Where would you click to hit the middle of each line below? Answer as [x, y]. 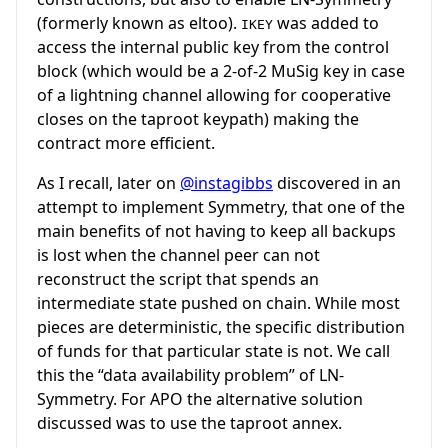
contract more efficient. [126, 143]
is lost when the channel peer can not [178, 255]
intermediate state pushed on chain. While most [218, 303]
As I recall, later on [108, 183]
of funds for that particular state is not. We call [213, 351]
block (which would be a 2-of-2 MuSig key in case [221, 71]
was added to [326, 23]
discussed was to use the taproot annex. [189, 423]
